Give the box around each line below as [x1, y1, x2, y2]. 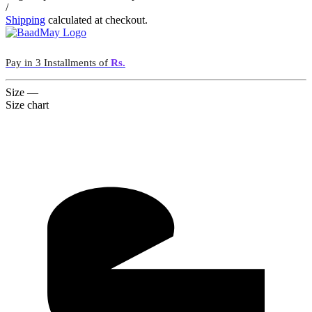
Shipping [6, 13, 45, 26]
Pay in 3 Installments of [6, 56, 111, 68]
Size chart [6, 98, 49, 111]
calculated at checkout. [45, 13, 148, 26]
